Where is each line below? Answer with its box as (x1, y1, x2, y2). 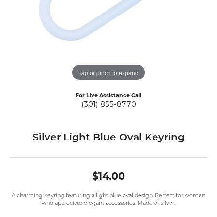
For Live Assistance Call (76, 92, 141, 99)
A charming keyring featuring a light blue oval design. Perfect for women (12, 193, 205, 199)
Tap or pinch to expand (78, 68, 139, 77)
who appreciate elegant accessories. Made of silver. (42, 201, 175, 207)
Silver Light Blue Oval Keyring (32, 133, 185, 143)
